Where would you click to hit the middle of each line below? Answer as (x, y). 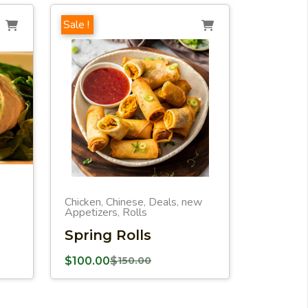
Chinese (125, 202)
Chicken (83, 202)
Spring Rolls (108, 235)
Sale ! (76, 25)
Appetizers (91, 212)
